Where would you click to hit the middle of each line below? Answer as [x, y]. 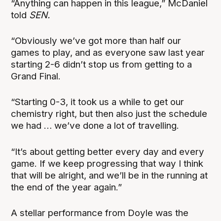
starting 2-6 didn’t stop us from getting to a [102, 65]
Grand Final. [37, 76]
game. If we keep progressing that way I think [107, 163]
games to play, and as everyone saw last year [108, 53]
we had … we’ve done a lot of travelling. [95, 126]
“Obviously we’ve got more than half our [96, 41]
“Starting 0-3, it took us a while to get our [98, 102]
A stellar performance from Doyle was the [100, 213]
